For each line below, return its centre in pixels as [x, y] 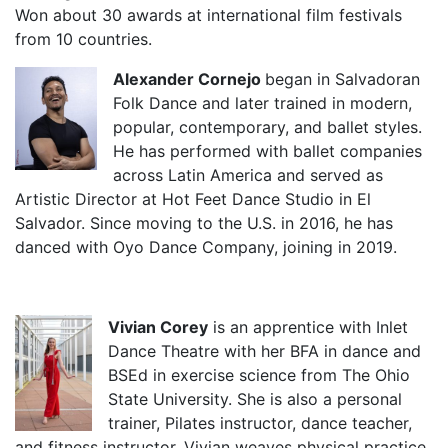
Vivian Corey [158, 326]
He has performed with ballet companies [267, 150]
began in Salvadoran [342, 78]
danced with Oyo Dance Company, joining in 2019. [206, 246]
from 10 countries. [83, 38]
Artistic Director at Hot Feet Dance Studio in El [193, 198]
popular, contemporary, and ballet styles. [267, 126]
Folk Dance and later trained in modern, [262, 102]
